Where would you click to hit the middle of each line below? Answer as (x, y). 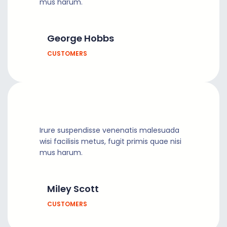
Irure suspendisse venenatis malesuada (109, 130)
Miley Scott (73, 188)
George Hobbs (81, 38)
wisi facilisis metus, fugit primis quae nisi (110, 141)
